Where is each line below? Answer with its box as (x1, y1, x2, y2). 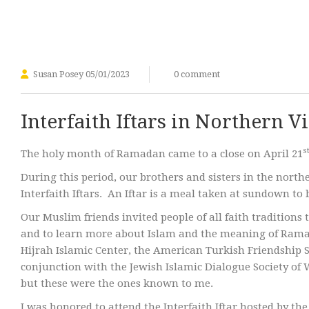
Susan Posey (33, 69, 83, 79)
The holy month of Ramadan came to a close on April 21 (21, 148, 303, 160)
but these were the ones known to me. (21, 277, 213, 290)
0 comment (174, 69, 220, 79)
